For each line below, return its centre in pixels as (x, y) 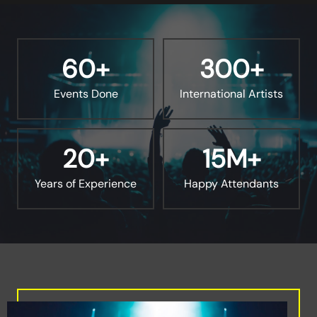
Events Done (86, 94)
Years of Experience (86, 184)
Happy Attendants (231, 184)
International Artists (231, 94)
